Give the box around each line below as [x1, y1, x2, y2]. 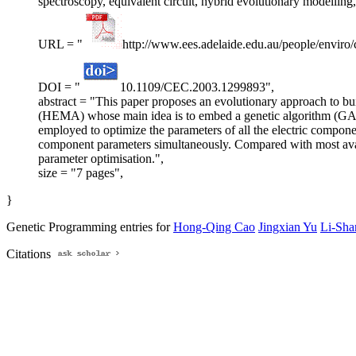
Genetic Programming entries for [6, 220, 173, 234]
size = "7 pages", [38, 166, 123, 180]
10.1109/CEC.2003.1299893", [120, 80, 274, 95]
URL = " [38, 37, 83, 52]
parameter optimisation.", [38, 152, 164, 166]
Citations [6, 247, 54, 261]
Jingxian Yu [258, 220, 317, 234]
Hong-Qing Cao [173, 220, 255, 234]
